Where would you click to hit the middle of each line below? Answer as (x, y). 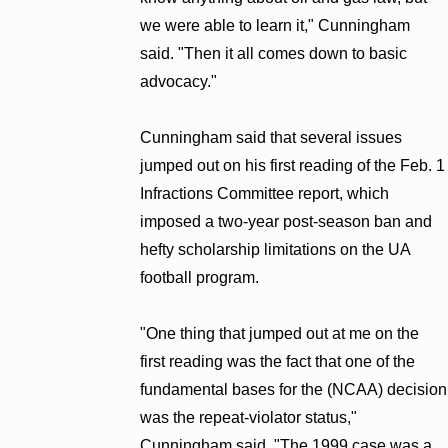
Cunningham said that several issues (271, 137)
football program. (200, 277)
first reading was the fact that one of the (278, 361)
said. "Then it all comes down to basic (274, 53)
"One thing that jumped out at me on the (280, 333)
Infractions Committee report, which (265, 193)
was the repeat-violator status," (249, 417)
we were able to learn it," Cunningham (275, 25)
